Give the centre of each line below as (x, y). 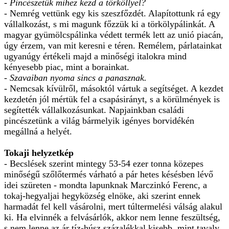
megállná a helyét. (38, 131)
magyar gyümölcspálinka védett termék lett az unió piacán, (114, 35)
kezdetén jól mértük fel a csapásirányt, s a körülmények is (112, 99)
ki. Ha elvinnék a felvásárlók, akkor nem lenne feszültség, (112, 217)
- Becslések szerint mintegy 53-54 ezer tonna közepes (104, 163)
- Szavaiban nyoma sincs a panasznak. (75, 77)
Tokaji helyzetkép (39, 153)
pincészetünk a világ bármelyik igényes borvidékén (99, 120)
